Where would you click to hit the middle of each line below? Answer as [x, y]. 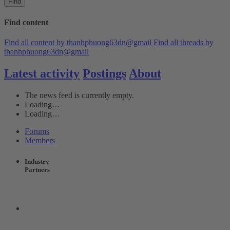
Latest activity [42, 73]
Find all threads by [184, 42]
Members [40, 140]
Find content [26, 22]
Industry [37, 161]
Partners [37, 169]
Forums [37, 131]
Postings [104, 73]
